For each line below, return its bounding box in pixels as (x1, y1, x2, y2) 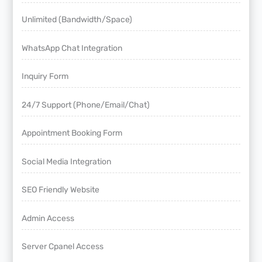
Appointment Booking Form (22, 128, 123, 139)
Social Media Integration (22, 156, 112, 167)
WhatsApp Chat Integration (22, 43, 123, 53)
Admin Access (22, 213, 75, 223)
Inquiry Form (22, 71, 69, 82)
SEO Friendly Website (22, 185, 100, 195)
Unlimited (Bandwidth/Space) (22, 15, 133, 25)
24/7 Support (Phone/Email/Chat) (22, 99, 150, 110)
